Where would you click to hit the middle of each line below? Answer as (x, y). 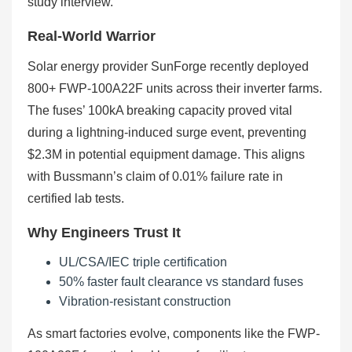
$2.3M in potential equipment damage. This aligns (166, 154)
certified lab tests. (76, 198)
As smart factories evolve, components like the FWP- (174, 334)
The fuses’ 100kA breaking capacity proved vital (160, 110)
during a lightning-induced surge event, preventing (167, 132)
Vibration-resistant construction (145, 301)
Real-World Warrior (92, 36)
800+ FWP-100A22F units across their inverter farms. (175, 88)
